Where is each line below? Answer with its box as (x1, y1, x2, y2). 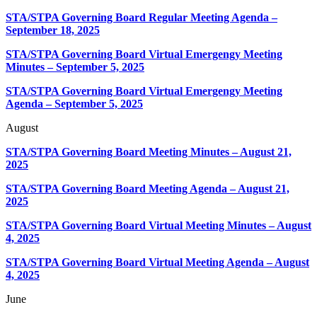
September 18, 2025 (6, 24, 100, 37)
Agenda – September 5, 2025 (6, 98, 143, 110)
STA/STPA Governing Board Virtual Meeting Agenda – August (6, 256, 309, 269)
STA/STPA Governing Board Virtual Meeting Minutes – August (6, 219, 311, 232)
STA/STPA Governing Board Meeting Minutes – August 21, (6, 146, 292, 158)
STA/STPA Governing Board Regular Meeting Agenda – (6, 11, 277, 24)
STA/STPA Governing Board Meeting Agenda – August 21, (6, 183, 289, 195)
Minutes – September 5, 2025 (6, 61, 144, 74)
